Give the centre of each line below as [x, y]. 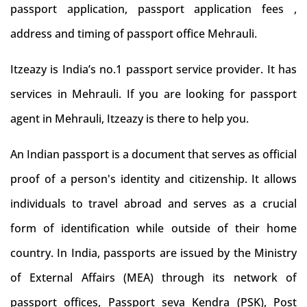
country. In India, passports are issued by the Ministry [153, 253]
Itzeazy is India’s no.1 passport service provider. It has [153, 69]
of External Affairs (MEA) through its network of [153, 278]
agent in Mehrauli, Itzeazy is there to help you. [130, 119]
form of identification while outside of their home [153, 228]
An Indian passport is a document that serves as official [153, 154]
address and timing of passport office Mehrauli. [134, 34]
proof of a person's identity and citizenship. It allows [153, 179]
